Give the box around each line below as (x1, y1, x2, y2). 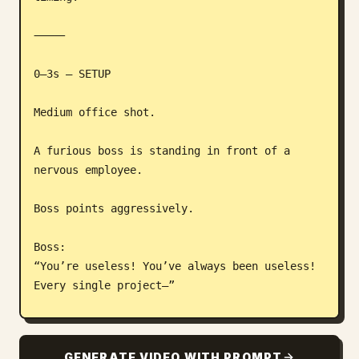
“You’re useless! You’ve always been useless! (34, 260, 316, 272)
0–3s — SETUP (34, 67, 111, 80)
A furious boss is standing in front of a (34, 144, 290, 157)
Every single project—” (34, 279, 175, 292)
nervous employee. (34, 163, 143, 176)
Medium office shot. (34, 106, 155, 119)
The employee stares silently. (34, 317, 220, 330)
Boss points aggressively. (34, 202, 194, 215)
